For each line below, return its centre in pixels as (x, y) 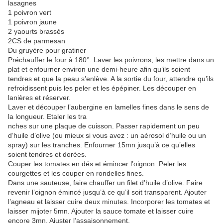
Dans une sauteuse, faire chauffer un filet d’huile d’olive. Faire (105, 183)
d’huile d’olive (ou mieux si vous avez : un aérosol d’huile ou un (107, 136)
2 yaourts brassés (36, 32)
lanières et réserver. (39, 98)
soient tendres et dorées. (47, 155)
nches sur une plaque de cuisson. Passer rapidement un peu (104, 126)
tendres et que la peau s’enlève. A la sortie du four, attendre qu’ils (111, 79)
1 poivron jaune (32, 22)
